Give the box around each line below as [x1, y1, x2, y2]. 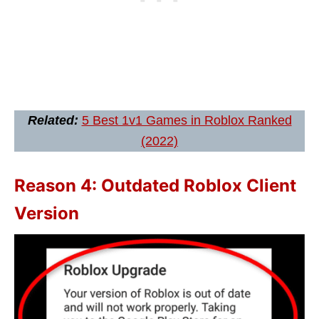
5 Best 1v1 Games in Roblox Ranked [81, 113, 292, 128]
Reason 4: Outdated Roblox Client [14, 175, 296, 197]
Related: [27, 113, 82, 128]
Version [14, 203, 79, 224]
